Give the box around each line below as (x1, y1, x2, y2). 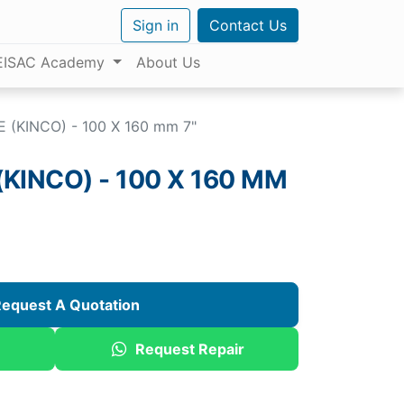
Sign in (133, 16, 179, 34)
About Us (135, 53, 200, 71)
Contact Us (209, 16, 287, 34)
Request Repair (134, 340, 244, 358)
